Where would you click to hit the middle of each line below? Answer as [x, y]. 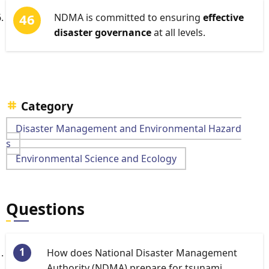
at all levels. [178, 32]
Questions [45, 209]
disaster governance [103, 32]
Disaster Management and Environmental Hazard [128, 128]
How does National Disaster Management [142, 253]
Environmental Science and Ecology [96, 159]
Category [47, 106]
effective [223, 17]
